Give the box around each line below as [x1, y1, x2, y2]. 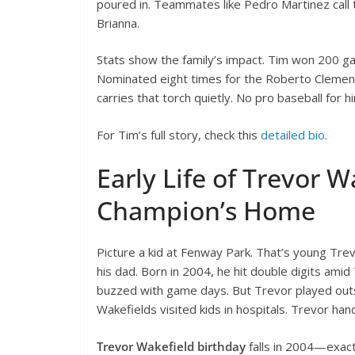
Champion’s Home [97, 193, 315, 228]
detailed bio [258, 126, 325, 143]
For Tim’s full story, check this [97, 126, 258, 143]
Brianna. [97, 14, 139, 31]
